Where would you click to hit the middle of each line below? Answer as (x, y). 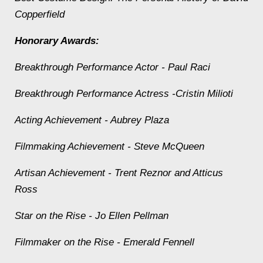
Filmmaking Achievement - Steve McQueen (109, 146)
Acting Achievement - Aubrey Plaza (92, 120)
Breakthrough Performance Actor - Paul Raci (112, 67)
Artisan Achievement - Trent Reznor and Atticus (119, 173)
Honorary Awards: (57, 41)
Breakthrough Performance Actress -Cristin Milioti (124, 93)
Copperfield (40, 14)
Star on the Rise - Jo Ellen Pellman (92, 215)
